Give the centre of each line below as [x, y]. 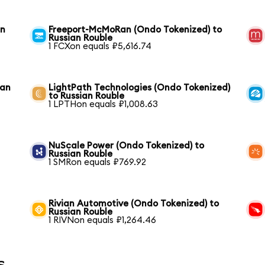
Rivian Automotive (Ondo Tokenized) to [134, 203]
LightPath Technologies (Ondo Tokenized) [140, 88]
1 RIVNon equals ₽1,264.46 [103, 220]
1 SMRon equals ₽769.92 [98, 162]
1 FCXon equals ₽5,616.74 [100, 46]
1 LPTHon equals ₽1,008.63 [104, 104]
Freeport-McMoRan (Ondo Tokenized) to [135, 30]
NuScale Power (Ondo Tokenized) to [127, 146]
